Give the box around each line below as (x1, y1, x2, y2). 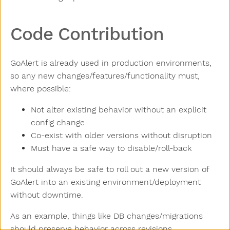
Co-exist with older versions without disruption (31, 130, 212, 140)
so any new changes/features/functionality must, (10, 71, 200, 81)
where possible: (10, 84, 71, 93)
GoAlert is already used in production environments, (10, 58, 212, 68)
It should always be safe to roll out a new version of (10, 164, 209, 174)
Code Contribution (10, 23, 164, 45)
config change (31, 118, 85, 127)
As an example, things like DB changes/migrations (10, 211, 203, 221)
